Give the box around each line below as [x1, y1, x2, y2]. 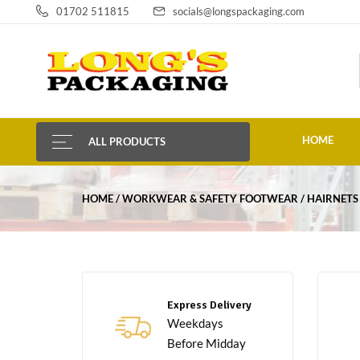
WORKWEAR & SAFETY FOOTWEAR [122, 192, 298, 206]
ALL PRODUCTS [88, 135, 166, 149]
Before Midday [167, 336, 246, 351]
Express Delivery [167, 298, 252, 313]
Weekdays [167, 316, 223, 331]
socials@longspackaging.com [173, 5, 305, 18]
